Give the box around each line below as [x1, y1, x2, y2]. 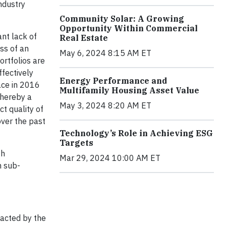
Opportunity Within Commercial [60, 23, 198, 34]
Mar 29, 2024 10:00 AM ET [60, 153, 160, 163]
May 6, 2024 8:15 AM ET [60, 48, 151, 59]
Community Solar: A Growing [60, 14, 184, 24]
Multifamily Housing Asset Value [60, 85, 199, 96]
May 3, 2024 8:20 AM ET [60, 100, 151, 111]
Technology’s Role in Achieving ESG [60, 128, 213, 139]
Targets [60, 138, 93, 148]
